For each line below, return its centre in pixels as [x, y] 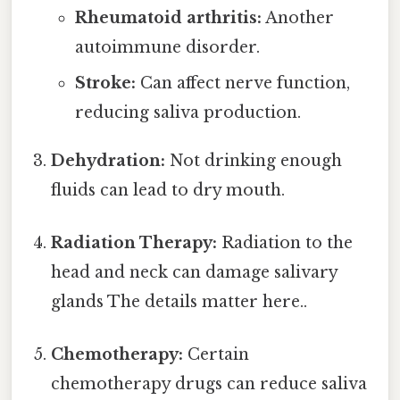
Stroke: [105, 83]
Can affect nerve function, [242, 83]
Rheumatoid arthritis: [168, 17]
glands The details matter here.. [179, 301]
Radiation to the [285, 242]
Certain [217, 355]
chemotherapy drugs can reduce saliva [209, 384]
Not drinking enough [254, 160]
